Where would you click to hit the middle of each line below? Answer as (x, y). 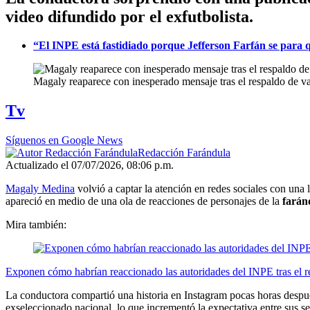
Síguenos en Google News (64, 140)
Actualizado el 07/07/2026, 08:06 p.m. (90, 165)
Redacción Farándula (184, 153)
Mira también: (36, 225)
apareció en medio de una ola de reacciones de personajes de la (144, 201)
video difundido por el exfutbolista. (129, 16)
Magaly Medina (40, 189)
